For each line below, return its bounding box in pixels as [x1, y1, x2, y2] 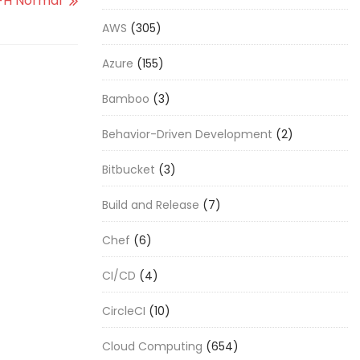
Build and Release [102, 197, 199, 213]
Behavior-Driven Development [102, 126, 272, 142]
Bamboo [102, 91, 149, 107]
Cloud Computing [102, 338, 202, 354]
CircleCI [102, 303, 145, 319]
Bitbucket [102, 162, 155, 178]
